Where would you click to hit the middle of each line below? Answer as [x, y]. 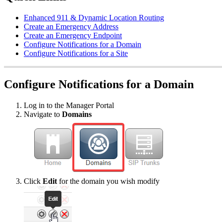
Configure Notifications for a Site [76, 53]
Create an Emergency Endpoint [73, 35]
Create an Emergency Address [71, 26]
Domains [77, 114]
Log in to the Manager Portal [69, 105]
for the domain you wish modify [108, 181]
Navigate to [43, 114]
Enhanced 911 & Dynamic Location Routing [94, 17]
